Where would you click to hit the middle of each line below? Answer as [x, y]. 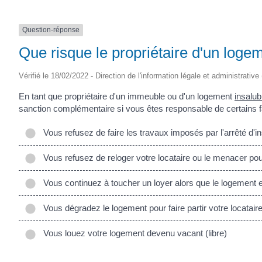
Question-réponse [51, 30]
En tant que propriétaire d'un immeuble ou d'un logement [127, 96]
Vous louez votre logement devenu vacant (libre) [133, 233]
